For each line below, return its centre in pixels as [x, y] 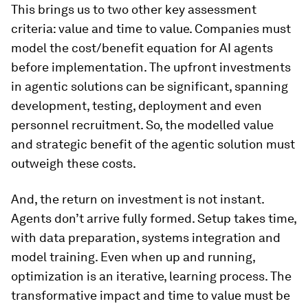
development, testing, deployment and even [136, 106]
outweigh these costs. [74, 164]
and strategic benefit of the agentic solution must [153, 144]
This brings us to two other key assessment [134, 10]
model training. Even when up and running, [133, 257]
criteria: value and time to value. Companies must [151, 29]
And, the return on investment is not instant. [137, 199]
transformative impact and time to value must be [151, 296]
